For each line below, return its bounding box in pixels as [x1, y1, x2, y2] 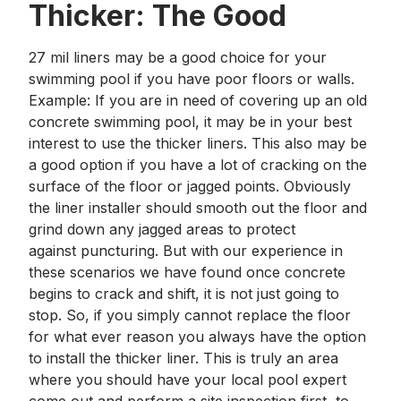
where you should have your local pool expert [29, 371, 346, 388]
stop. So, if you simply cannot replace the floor [29, 306, 351, 324]
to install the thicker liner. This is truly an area [29, 349, 338, 367]
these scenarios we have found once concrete [29, 263, 346, 281]
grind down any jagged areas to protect [29, 220, 295, 238]
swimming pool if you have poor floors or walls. [29, 70, 354, 88]
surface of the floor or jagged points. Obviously [29, 177, 351, 195]
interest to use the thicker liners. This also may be [29, 134, 367, 152]
